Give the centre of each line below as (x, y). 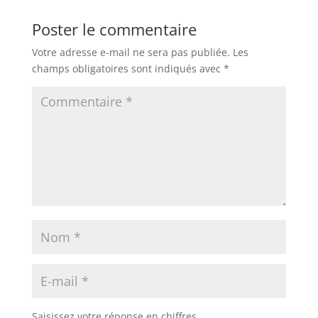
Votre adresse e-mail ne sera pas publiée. (131, 52)
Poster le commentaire (114, 29)
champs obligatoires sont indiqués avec (127, 68)
